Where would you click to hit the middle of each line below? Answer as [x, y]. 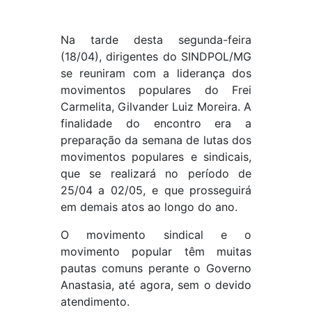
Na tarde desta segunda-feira [156, 40]
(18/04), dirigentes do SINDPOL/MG [156, 56]
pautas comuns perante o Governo [156, 268]
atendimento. [95, 302]
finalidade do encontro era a [156, 123]
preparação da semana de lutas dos [156, 140]
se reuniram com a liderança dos [156, 73]
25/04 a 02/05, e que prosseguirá [156, 190]
